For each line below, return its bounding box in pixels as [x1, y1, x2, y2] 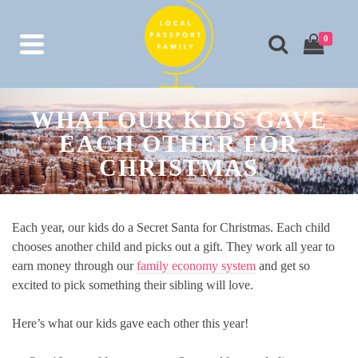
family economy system [137, 259, 256, 272]
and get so [256, 259, 310, 272]
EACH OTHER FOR [59, 130, 299, 157]
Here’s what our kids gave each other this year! [12, 316, 249, 330]
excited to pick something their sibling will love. [12, 278, 253, 292]
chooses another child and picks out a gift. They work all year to [12, 240, 335, 253]
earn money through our [12, 259, 137, 272]
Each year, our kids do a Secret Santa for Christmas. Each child [12, 221, 330, 234]
